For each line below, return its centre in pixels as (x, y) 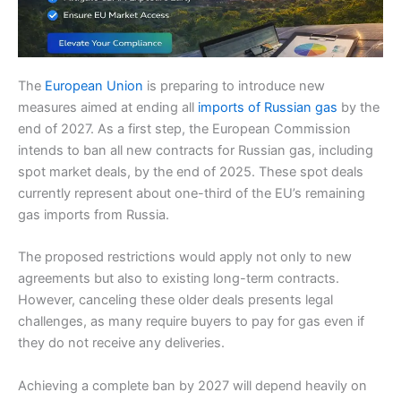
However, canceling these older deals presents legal (175, 300)
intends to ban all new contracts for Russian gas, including (196, 150)
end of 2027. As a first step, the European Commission (184, 128)
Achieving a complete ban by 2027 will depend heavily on (192, 385)
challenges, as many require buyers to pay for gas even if (191, 322)
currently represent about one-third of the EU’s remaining (192, 193)
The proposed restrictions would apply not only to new (185, 257)
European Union (94, 85)
